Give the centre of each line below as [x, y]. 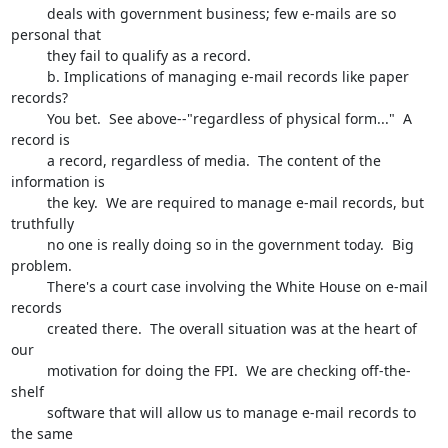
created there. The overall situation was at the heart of [28, 328]
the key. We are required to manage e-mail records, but [28, 202]
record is [42, 139]
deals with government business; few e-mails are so [28, 13]
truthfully [42, 223]
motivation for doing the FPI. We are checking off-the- [28, 370]
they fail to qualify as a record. [28, 55]
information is [59, 181]
